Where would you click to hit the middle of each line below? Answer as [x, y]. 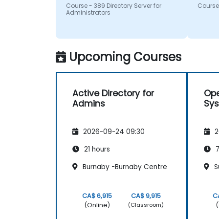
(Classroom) [146, 205]
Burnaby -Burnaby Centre [124, 167]
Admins [89, 103]
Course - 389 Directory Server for [113, 6]
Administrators [88, 13]
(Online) [97, 205]
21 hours [96, 149]
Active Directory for [113, 93]
